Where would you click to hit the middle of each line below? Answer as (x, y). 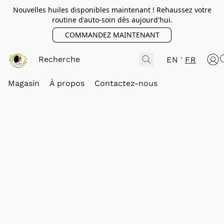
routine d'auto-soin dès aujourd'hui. (112, 20)
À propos (67, 83)
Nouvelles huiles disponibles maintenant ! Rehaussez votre (112, 10)
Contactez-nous (126, 83)
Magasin (24, 83)
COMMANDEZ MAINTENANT (112, 35)
